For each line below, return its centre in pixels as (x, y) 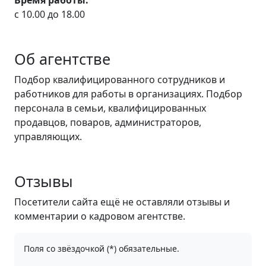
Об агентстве (62, 59)
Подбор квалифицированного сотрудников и (120, 80)
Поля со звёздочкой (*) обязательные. (102, 248)
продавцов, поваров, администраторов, (108, 122)
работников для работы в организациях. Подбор (128, 94)
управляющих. (48, 137)
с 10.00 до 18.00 (50, 14)
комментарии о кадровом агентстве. (100, 216)
